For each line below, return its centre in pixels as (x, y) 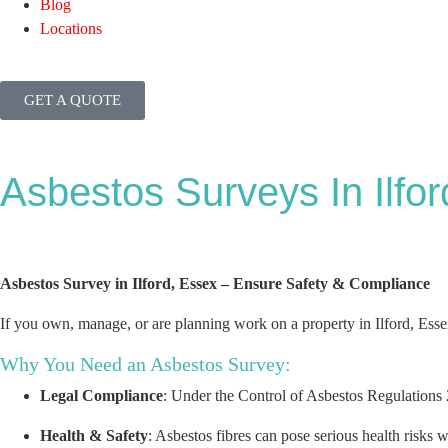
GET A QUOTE (72, 100)
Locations (71, 29)
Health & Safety (94, 436)
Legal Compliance (101, 396)
